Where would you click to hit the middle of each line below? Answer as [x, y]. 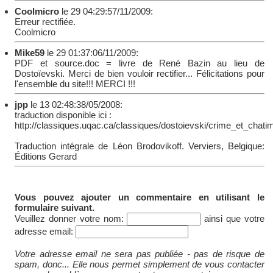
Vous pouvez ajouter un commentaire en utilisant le [140, 197]
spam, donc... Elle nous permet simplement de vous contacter [140, 264]
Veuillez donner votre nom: [71, 219]
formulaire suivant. [55, 208]
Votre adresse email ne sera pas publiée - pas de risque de [140, 254]
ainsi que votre [232, 219]
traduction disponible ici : [63, 115]
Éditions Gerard [46, 156]
